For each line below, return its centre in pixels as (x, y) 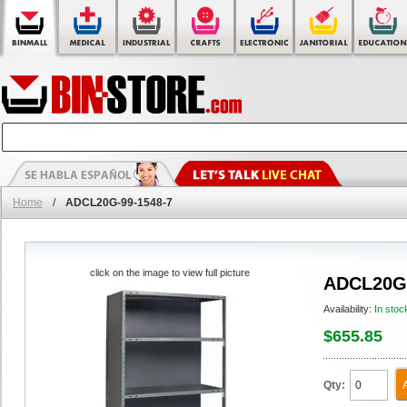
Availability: (349, 309)
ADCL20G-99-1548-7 (119, 203)
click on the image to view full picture (169, 273)
